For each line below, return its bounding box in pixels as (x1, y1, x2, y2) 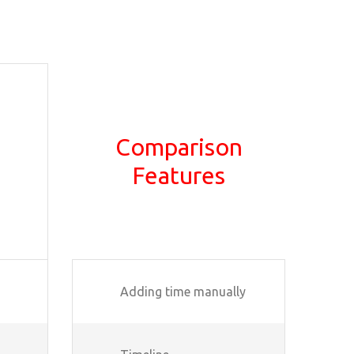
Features (132, 161, 225, 189)
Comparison (115, 133, 243, 160)
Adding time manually (120, 284, 246, 299)
